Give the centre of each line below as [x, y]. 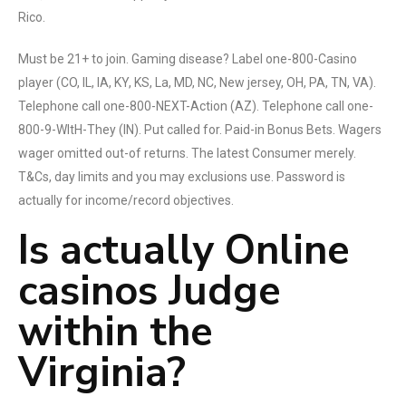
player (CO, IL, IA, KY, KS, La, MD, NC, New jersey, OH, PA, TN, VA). [197, 82]
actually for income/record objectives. [126, 200]
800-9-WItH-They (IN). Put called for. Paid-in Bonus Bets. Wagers [200, 130]
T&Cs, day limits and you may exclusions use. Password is [182, 177]
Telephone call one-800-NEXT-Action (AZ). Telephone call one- [196, 106]
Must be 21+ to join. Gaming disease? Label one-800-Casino [188, 59]
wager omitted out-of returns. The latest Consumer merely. [187, 153]
